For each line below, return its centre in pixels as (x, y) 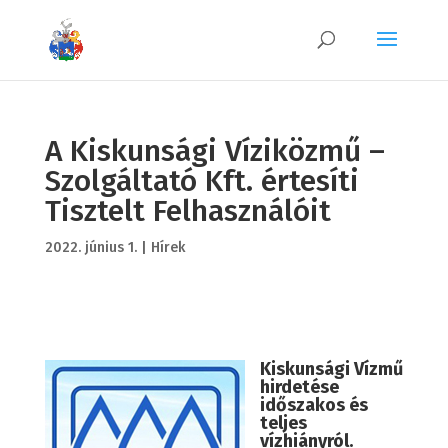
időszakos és (313, 405)
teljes (283, 423)
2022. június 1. (90, 247)
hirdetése (299, 387)
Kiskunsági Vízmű (331, 369)
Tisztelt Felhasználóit (187, 211)
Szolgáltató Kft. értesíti (201, 181)
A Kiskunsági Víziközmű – (214, 151)
